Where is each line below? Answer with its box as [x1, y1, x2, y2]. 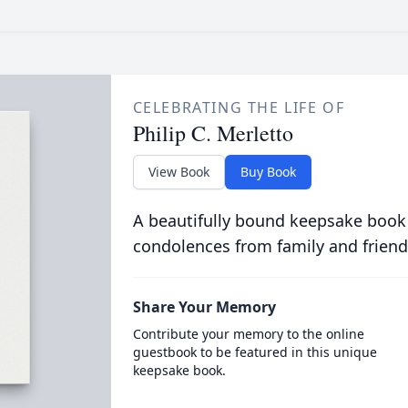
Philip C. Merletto [132, 118, 293, 148]
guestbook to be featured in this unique [132, 343, 377, 361]
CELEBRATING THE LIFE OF [132, 97, 345, 117]
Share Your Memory [132, 297, 276, 317]
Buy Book [240, 163, 296, 180]
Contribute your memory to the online [132, 325, 364, 342]
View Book [148, 163, 209, 180]
